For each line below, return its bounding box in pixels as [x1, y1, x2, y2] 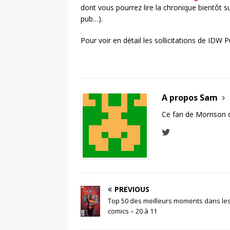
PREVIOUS [114, 184, 149, 194]
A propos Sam [162, 91, 220, 103]
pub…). [81, 13, 103, 24]
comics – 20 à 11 [108, 206, 157, 216]
